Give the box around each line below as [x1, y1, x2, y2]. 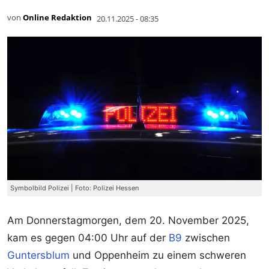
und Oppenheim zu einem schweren [70, 249, 246, 261]
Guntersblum [7, 249, 70, 261]
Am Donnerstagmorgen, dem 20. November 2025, [7, 214, 249, 226]
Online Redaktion [23, 12, 92, 23]
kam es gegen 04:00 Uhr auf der [7, 231, 169, 244]
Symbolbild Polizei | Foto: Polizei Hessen [10, 183, 139, 192]
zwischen [182, 231, 230, 244]
